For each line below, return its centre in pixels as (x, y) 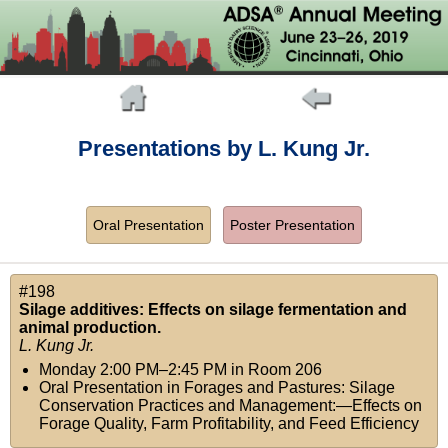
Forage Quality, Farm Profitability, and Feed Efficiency (229, 424)
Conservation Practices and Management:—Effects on (230, 406)
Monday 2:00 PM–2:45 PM (133, 370)
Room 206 (285, 370)
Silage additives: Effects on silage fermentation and (213, 310)
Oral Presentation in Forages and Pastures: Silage (217, 388)
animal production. (90, 328)
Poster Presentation (292, 225)
